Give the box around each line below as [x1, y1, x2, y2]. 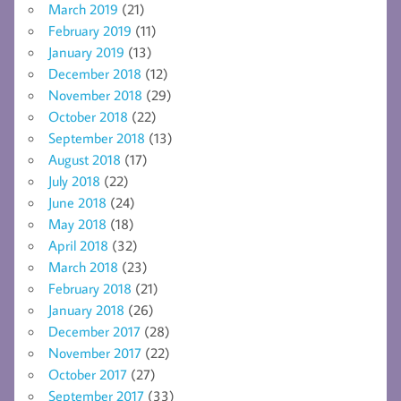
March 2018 [48, 257, 118, 276]
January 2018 [48, 300, 124, 319]
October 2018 [48, 107, 128, 125]
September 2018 [48, 128, 145, 147]
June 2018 [48, 192, 107, 211]
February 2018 [48, 278, 132, 297]
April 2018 [48, 235, 108, 254]
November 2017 [48, 343, 141, 362]
